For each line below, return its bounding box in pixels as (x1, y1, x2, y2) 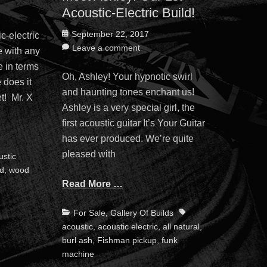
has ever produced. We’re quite (62, 133, 194, 144)
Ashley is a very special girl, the (62, 103, 195, 113)
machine (62, 249, 95, 259)
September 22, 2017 (72, 29, 150, 39)
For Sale (73, 208, 106, 218)
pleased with (62, 149, 116, 160)
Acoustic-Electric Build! (62, 5, 195, 21)
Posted (61, 29, 88, 39)
